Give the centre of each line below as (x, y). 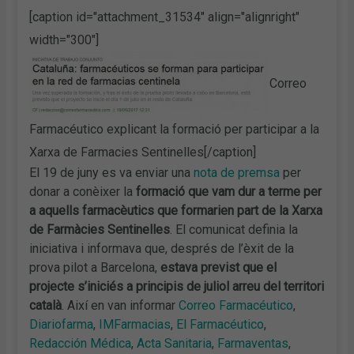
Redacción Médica (81, 344)
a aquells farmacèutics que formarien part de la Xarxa (176, 211)
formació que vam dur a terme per (228, 192)
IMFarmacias (135, 325)
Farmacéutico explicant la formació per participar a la (175, 130)
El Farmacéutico (220, 325)
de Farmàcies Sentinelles (100, 230)
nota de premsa (237, 173)
